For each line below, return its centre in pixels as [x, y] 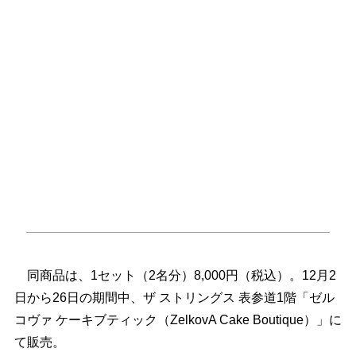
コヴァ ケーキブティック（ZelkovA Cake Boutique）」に [178, 319]
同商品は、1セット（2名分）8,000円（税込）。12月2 [175, 275]
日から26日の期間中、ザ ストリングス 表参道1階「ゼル [174, 297]
